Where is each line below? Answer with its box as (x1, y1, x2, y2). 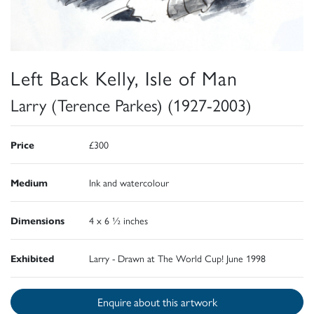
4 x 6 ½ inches (89, 212, 148, 227)
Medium (11, 175, 48, 189)
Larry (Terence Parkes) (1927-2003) (11, 92, 252, 116)
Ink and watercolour (89, 175, 169, 189)
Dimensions (11, 212, 64, 227)
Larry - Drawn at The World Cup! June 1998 (89, 250, 266, 265)
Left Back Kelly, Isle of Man (11, 62, 238, 91)
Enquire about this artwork (162, 293, 217, 310)
